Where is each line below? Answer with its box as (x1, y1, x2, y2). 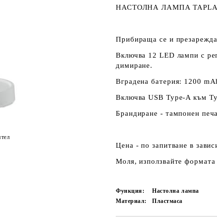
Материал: (116, 198, 147, 204)
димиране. (116, 62, 153, 69)
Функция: (116, 187, 145, 194)
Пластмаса (152, 198, 183, 204)
